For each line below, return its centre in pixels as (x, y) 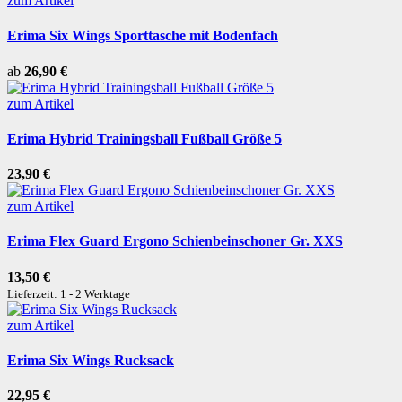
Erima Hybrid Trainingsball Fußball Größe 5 (144, 138)
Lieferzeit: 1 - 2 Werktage (69, 293)
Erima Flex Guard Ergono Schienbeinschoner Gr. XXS (175, 241)
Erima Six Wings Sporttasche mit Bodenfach (143, 36)
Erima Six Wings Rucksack (91, 360)
